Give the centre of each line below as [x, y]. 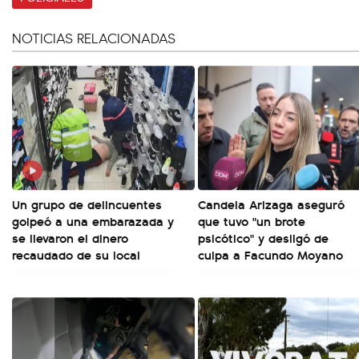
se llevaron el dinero [70, 238]
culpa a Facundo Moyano [270, 254]
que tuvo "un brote [252, 221]
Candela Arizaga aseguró [271, 204]
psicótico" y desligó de [263, 238]
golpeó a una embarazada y [93, 221]
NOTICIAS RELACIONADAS [94, 38]
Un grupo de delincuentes [87, 204]
